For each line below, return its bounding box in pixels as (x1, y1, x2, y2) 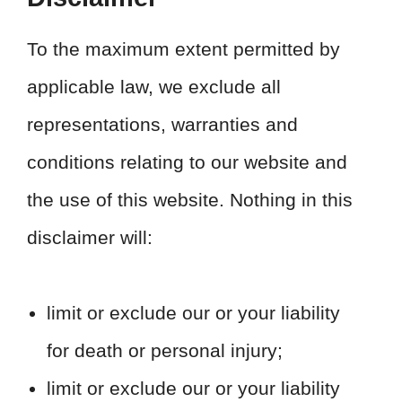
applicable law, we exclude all (27, 76, 281, 97)
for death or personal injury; (47, 340, 283, 361)
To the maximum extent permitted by (27, 39, 340, 59)
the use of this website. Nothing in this (27, 189, 353, 210)
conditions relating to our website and (27, 152, 347, 172)
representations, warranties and (27, 114, 298, 135)
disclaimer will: (27, 227, 153, 248)
